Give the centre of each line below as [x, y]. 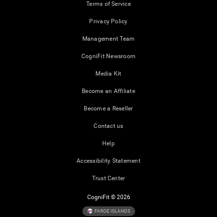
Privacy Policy [108, 22]
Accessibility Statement [108, 161]
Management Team [108, 39]
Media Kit [108, 74]
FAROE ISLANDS [112, 211]
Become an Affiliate [108, 91]
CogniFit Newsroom [108, 56]
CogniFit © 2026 [108, 197]
